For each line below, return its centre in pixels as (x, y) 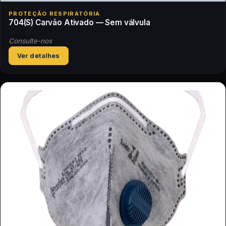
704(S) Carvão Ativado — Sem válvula (79, 22)
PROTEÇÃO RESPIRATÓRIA (54, 13)
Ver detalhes (39, 56)
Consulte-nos (30, 41)
